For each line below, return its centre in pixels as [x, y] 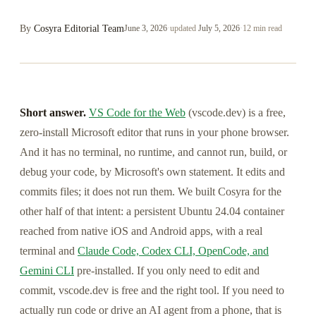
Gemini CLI [47, 270]
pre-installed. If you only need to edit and [167, 270]
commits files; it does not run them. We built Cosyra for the [151, 191]
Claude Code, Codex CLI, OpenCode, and [173, 250]
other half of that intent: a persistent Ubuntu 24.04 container [152, 211]
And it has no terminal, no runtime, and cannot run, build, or [153, 152]
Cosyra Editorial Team [79, 28]
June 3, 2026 [146, 28]
